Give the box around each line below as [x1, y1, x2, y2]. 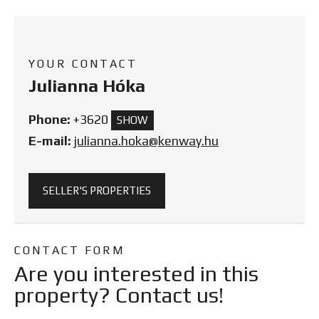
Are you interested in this [14, 261, 258, 287]
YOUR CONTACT [28, 57, 137, 71]
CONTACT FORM [14, 244, 125, 258]
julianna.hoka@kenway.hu [74, 133, 219, 149]
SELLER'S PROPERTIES [43, 184, 151, 197]
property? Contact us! [14, 283, 224, 308]
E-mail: [28, 133, 71, 149]
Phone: [28, 112, 70, 127]
